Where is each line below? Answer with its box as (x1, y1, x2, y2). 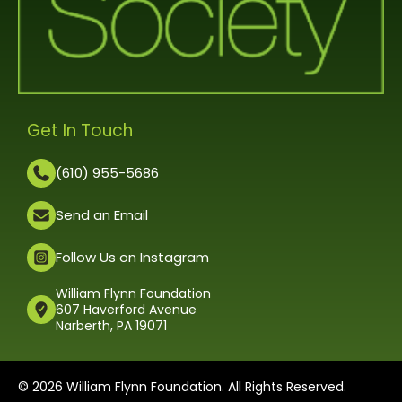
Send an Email (56, 205, 148, 224)
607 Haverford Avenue (56, 300, 197, 319)
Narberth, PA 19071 (56, 316, 167, 335)
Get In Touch (27, 118, 133, 143)
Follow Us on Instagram (56, 247, 209, 267)
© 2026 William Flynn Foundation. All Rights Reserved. (18, 377, 346, 396)
